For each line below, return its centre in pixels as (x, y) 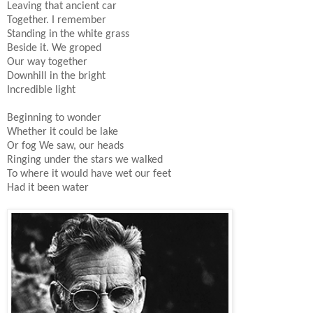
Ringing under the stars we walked (85, 160)
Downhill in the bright (56, 76)
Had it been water (48, 188)
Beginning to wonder (54, 118)
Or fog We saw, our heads (65, 146)
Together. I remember (57, 20)
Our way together (47, 62)
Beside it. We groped (54, 48)
